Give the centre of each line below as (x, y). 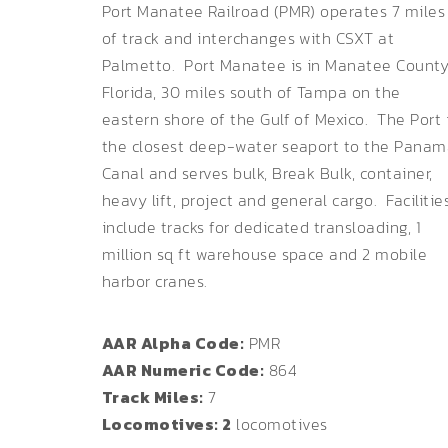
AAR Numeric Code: (183, 370)
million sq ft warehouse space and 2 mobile (265, 254)
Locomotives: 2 (167, 424)
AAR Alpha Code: (173, 343)
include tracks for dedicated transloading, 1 (262, 227)
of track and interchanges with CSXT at (248, 38)
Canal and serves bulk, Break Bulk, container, (267, 173)
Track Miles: (153, 397)
